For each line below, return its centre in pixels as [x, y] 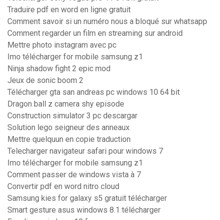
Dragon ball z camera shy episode [66, 104]
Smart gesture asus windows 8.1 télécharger [84, 210]
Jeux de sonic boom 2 [45, 81]
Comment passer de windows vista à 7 [74, 175]
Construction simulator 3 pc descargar [72, 116]
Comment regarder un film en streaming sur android [95, 33]
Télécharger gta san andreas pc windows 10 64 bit [94, 92]
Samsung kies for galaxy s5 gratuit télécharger [87, 198]
